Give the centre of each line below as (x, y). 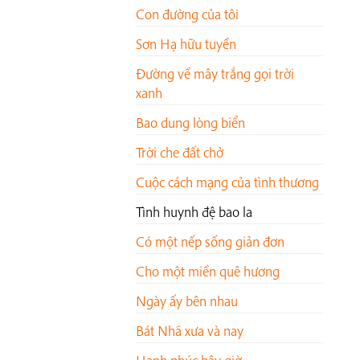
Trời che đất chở (180, 153)
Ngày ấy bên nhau (187, 301)
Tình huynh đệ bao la (194, 212)
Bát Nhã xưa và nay (190, 331)
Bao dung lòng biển (190, 123)
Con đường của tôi (187, 14)
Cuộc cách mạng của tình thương (227, 182)
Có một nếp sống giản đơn (210, 242)
